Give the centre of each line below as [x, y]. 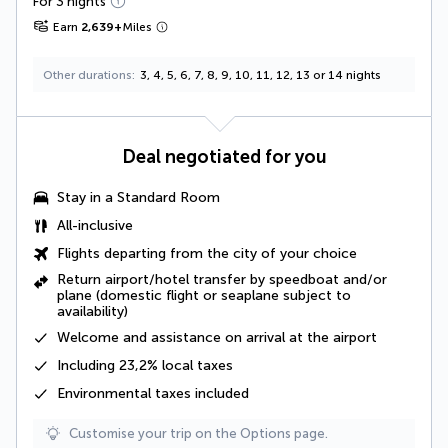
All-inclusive [95, 225]
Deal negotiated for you [224, 156]
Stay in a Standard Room [138, 197]
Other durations [87, 74]
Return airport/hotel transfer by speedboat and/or [222, 279]
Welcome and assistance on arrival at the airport [217, 337]
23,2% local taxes [176, 365]
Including [88, 365]
